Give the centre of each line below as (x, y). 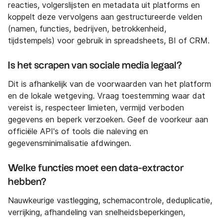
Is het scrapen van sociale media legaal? (95, 66)
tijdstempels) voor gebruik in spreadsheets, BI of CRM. (109, 41)
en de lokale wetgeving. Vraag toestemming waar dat (107, 96)
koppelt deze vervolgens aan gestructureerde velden (105, 17)
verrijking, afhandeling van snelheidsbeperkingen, (96, 213)
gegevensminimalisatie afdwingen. (70, 144)
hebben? (27, 182)
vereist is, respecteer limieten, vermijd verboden (96, 108)
